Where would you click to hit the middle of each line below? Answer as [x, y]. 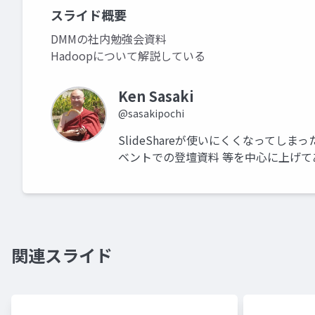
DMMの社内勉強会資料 [109, 39]
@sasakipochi [151, 114]
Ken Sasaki [156, 96]
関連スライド [62, 255]
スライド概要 [89, 15]
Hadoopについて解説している [128, 56]
